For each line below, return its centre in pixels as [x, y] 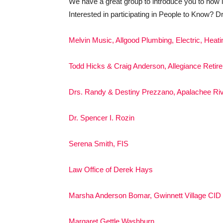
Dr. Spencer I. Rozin [102, 117]
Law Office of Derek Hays [111, 169]
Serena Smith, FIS [99, 143]
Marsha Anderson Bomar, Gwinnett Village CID [145, 195]
